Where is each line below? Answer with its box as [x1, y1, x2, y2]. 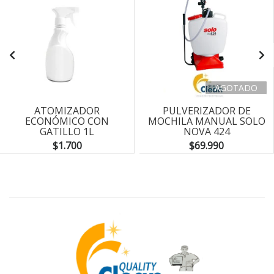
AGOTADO [215, 81, 257, 94]
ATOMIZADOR [34, 103, 100, 117]
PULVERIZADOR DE [162, 103, 251, 117]
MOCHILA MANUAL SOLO [147, 114, 265, 128]
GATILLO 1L [40, 124, 94, 138]
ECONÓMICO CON [25, 114, 109, 128]
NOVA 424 [183, 124, 230, 138]
